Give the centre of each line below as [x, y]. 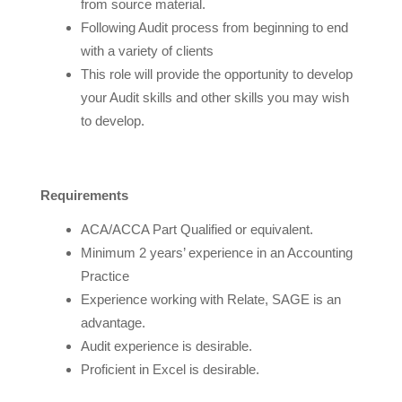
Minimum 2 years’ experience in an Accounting [216, 252]
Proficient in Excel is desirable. [170, 369]
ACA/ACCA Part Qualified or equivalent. [197, 229]
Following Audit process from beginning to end [214, 27]
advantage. [113, 322]
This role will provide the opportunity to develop [216, 74]
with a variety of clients [147, 50]
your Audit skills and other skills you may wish [214, 97]
